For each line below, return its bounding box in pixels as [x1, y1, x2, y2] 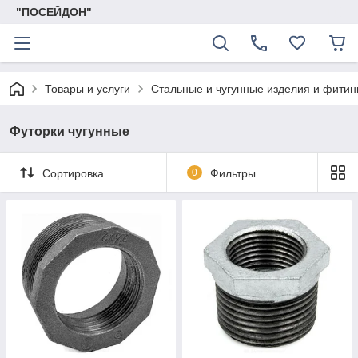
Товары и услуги [45, 82, 130, 95]
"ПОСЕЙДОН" [16, 6, 92, 18]
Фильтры [209, 166, 256, 180]
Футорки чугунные [10, 125, 129, 138]
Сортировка [42, 166, 104, 180]
